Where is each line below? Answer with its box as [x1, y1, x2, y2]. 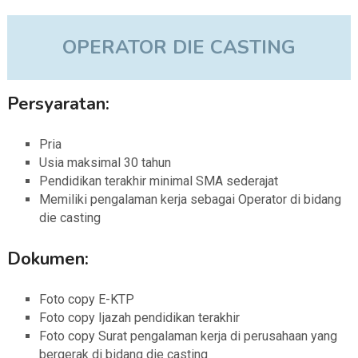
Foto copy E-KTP [38, 292, 134, 308]
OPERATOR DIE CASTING [62, 34, 296, 61]
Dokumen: [6, 247, 89, 272]
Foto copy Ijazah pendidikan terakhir [38, 310, 240, 326]
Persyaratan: [6, 92, 109, 117]
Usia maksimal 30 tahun [38, 155, 171, 171]
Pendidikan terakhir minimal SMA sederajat [38, 173, 278, 189]
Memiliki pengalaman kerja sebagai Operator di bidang [38, 192, 341, 208]
